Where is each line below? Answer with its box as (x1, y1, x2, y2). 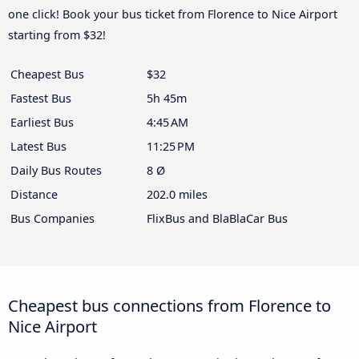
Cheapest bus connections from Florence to (8, 294, 331, 317)
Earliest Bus (10, 115, 74, 131)
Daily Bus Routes (10, 163, 102, 179)
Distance (10, 187, 58, 203)
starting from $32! (8, 27, 106, 43)
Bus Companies (10, 211, 95, 227)
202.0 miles (147, 187, 208, 203)
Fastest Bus (10, 91, 71, 107)
